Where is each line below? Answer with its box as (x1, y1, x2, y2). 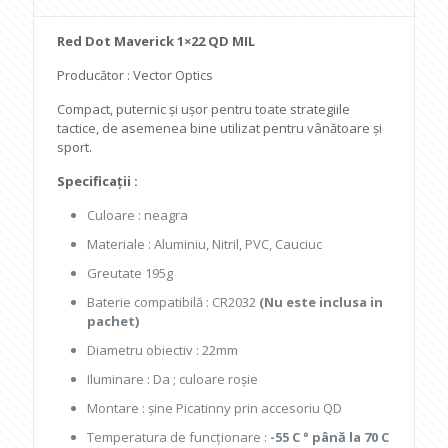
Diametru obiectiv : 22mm (87, 341, 239, 359)
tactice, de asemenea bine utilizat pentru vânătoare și (57, 119, 383, 137)
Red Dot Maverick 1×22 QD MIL (57, 32, 256, 50)
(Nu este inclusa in (259, 293, 384, 311)
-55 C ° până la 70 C (270, 428, 390, 446)
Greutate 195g (87, 264, 174, 282)
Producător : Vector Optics (57, 66, 214, 84)
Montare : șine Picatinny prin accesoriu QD (87, 399, 343, 417)
